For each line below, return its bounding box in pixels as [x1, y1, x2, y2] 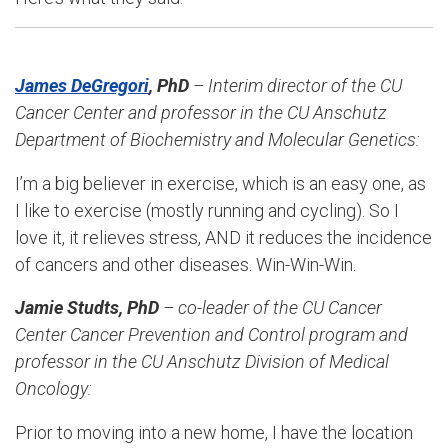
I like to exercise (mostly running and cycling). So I [15, 199, 399, 221]
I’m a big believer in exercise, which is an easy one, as [15, 172, 426, 194]
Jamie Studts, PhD [15, 297, 163, 319]
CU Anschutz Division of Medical [141, 351, 389, 373]
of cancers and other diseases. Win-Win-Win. [15, 253, 356, 275]
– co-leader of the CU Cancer [163, 297, 382, 319]
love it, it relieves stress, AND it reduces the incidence [15, 226, 432, 248]
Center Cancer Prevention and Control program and [15, 324, 408, 346]
